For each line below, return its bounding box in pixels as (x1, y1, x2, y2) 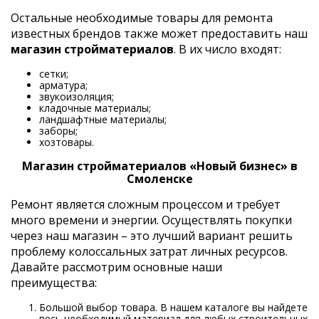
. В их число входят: (174, 41, 281, 57)
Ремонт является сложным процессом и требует (11, 196, 281, 212)
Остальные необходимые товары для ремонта (11, 9, 273, 26)
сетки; (39, 66, 68, 80)
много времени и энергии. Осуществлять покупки (11, 211, 292, 228)
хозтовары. (39, 135, 94, 149)
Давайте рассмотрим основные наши (11, 258, 222, 275)
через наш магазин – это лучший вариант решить (11, 227, 293, 244)
